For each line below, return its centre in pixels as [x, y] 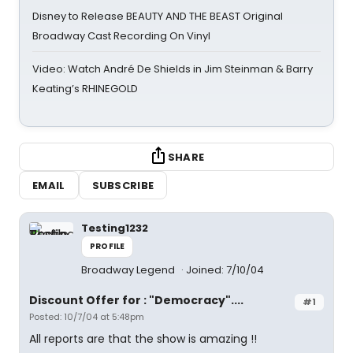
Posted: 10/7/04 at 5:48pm [87, 317]
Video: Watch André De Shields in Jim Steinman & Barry [173, 69]
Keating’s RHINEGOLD [85, 89]
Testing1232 [115, 228]
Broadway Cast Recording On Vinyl [121, 36]
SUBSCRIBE [123, 185]
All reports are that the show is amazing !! [143, 339]
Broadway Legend [129, 270]
